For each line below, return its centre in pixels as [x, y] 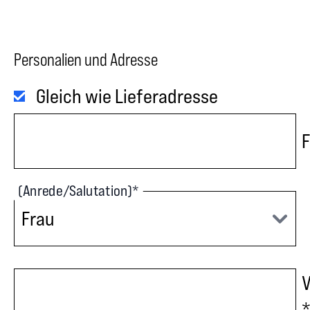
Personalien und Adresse [86, 60]
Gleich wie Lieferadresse [127, 96]
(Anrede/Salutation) [75, 190]
